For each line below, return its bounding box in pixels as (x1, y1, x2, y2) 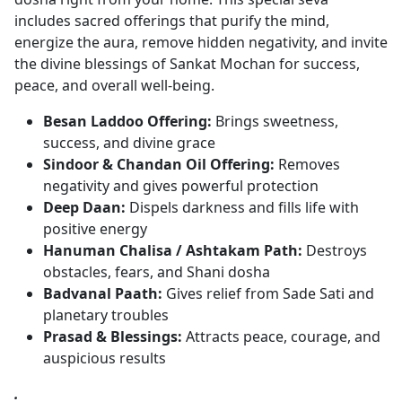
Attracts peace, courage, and (182, 327, 380, 346)
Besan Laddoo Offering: (43, 111, 212, 131)
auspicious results (43, 348, 170, 368)
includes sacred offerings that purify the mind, (14, 11, 329, 31)
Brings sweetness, (212, 111, 338, 131)
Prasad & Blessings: (43, 327, 182, 346)
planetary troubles (43, 305, 169, 325)
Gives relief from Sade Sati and (162, 284, 374, 303)
